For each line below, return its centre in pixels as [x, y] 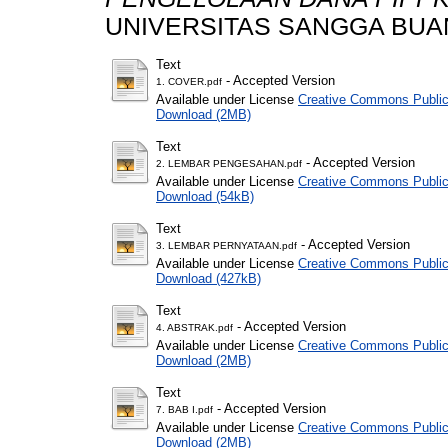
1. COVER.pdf [189, 81]
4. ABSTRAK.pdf [194, 327]
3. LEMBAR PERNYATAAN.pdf [226, 245]
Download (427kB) [208, 278]
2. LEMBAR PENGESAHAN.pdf [229, 163]
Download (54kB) [205, 196]
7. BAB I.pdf [184, 409]
